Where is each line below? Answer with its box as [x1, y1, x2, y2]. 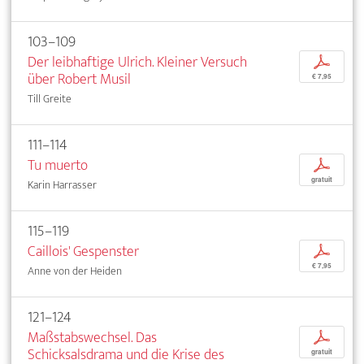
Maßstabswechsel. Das [28, 325, 157, 351]
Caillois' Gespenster [28, 239, 139, 265]
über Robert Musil [28, 67, 131, 93]
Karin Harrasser [28, 175, 97, 195]
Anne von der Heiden [28, 262, 122, 281]
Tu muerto [28, 153, 88, 179]
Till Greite [28, 89, 71, 109]
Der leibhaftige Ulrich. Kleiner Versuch [28, 50, 247, 76]
